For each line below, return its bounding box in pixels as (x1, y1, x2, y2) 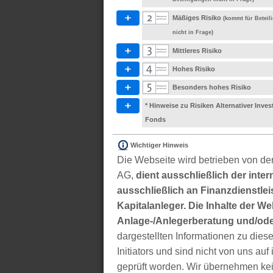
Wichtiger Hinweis (130, 141, 188, 149)
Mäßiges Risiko (172, 14, 223, 21)
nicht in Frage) (172, 29, 213, 35)
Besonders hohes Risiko (172, 83, 251, 91)
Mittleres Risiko (172, 47, 222, 54)
